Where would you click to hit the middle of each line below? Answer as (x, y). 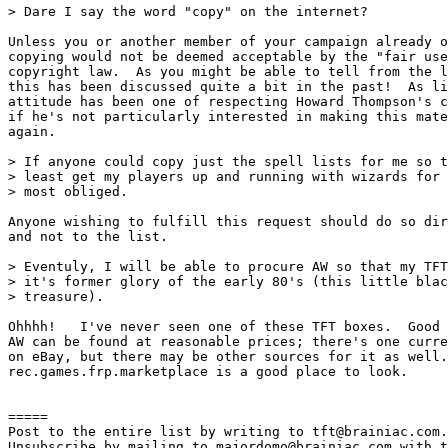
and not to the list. (88, 236)
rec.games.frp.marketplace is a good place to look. (208, 371)
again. (32, 131)
